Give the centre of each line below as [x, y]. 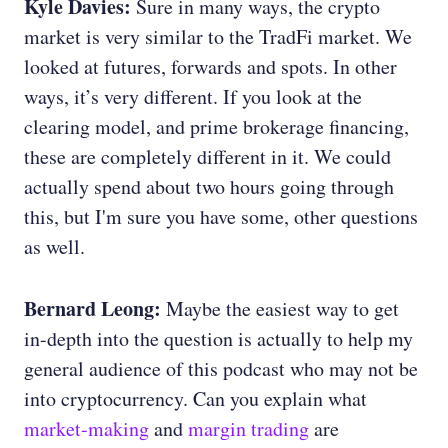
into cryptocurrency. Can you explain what [195, 399]
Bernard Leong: [95, 309]
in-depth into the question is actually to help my [218, 339]
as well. [54, 247]
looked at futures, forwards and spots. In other [210, 67]
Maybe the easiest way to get [282, 309]
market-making [86, 429]
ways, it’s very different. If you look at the [193, 97]
